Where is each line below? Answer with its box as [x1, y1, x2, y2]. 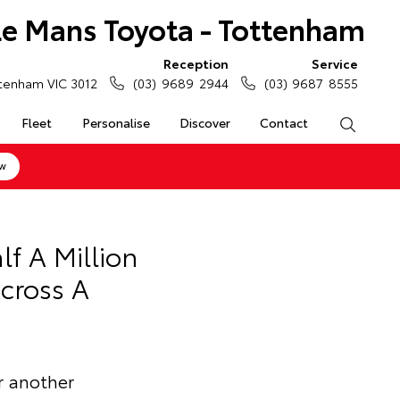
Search [355, 113, 396, 131]
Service [312, 54, 358, 72]
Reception [162, 54, 229, 72]
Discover [179, 113, 230, 131]
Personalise [81, 113, 150, 131]
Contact [260, 113, 309, 131]
